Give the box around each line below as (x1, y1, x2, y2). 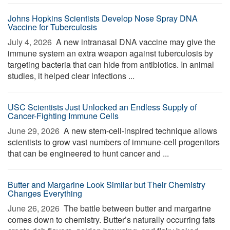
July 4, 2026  (8, 36, 54, 48)
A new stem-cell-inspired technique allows (62, 125, 217, 137)
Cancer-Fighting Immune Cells (8, 110, 119, 122)
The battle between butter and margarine (62, 202, 211, 214)
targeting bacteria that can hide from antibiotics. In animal (8, 59, 214, 70)
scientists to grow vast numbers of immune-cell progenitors (8, 136, 220, 148)
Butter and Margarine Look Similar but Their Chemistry (8, 179, 205, 190)
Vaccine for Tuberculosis (8, 21, 97, 33)
